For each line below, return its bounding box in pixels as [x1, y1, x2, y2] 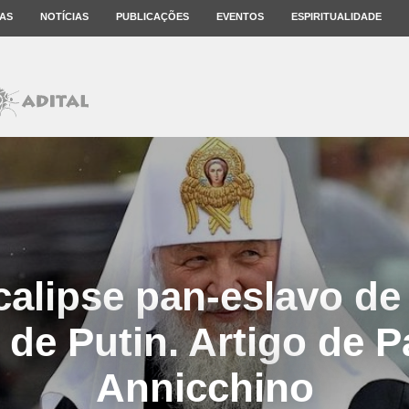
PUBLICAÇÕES [116, 11, 189, 22]
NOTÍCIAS [40, 11, 89, 22]
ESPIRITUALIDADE [291, 11, 382, 22]
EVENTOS [216, 11, 264, 22]
